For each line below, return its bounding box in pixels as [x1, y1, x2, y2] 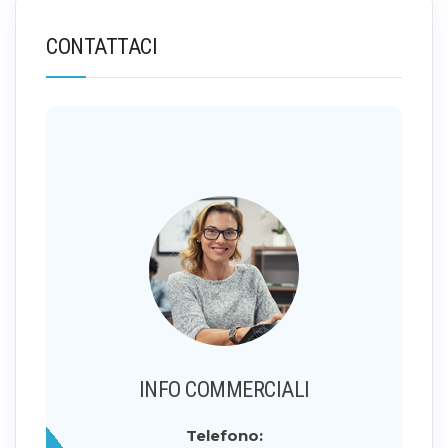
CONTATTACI [46, 34, 157, 60]
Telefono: [185, 426, 263, 446]
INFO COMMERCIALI [138, 377, 310, 403]
